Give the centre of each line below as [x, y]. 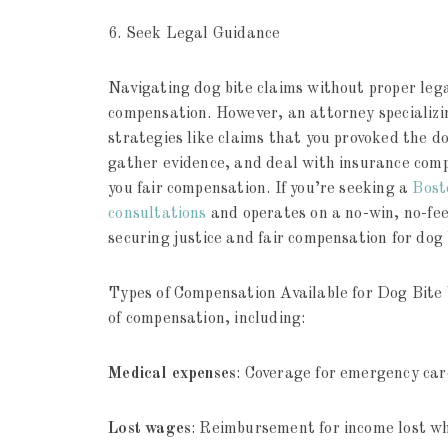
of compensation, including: [207, 319]
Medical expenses [172, 374]
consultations [157, 214]
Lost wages [150, 429]
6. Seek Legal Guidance [194, 34]
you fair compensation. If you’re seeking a [260, 189]
